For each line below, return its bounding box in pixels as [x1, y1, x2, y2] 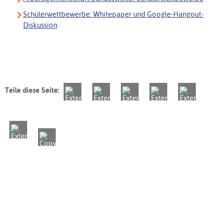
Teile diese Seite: [5, 86, 59, 95]
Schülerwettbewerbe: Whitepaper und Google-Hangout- [23, 10, 204, 19]
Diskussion [23, 21, 57, 30]
